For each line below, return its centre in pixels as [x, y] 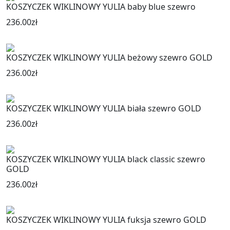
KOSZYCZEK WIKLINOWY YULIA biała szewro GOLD [104, 109]
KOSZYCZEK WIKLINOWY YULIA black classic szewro [106, 159]
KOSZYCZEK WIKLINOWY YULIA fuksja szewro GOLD [106, 220]
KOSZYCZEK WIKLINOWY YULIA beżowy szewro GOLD [109, 58]
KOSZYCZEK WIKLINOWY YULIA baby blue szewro [101, 7]
